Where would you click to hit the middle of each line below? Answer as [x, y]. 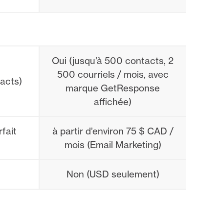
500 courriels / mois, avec [113, 75]
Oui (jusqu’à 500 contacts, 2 [113, 61]
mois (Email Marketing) [113, 145]
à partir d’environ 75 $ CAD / [113, 131]
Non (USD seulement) [113, 174]
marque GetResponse [113, 88]
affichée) [113, 102]
